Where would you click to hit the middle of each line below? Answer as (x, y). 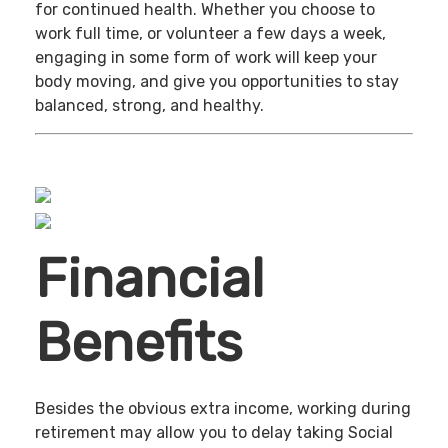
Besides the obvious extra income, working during (223, 409)
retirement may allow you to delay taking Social (214, 433)
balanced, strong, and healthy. (149, 105)
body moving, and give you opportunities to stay (217, 81)
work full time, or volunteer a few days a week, (210, 33)
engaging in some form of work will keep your (206, 57)
